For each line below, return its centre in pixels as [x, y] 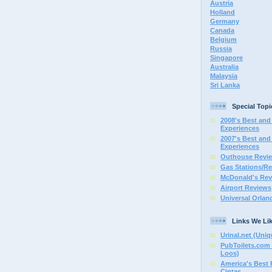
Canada [222, 31]
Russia [221, 49]
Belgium [223, 40]
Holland [223, 12]
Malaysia [224, 76]
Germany [225, 22]
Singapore [226, 58]
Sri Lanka [225, 85]
